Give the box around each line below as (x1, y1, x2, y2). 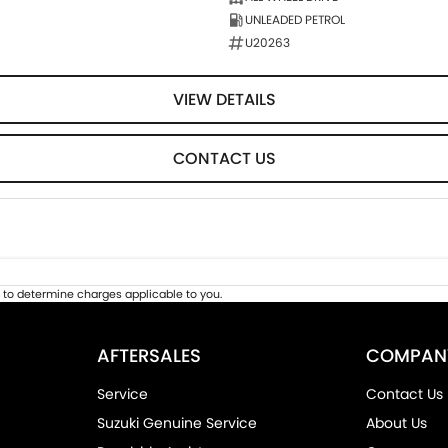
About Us (366, 413, 428, 434)
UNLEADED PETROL (244, 11, 345, 29)
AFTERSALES (96, 343, 201, 369)
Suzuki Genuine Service (96, 413, 257, 434)
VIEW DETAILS (172, 88, 276, 112)
